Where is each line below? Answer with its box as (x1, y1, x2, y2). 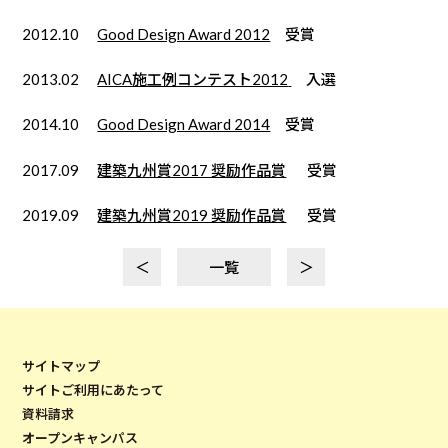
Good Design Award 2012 (97, 25, 271, 44)
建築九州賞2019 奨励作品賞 (97, 205, 287, 224)
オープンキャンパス (22, 429, 139, 446)
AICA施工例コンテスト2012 (97, 70, 289, 89)
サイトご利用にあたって (22, 381, 165, 398)
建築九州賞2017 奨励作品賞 (97, 160, 287, 179)
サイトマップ (22, 357, 101, 374)
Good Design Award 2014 (97, 115, 271, 134)
